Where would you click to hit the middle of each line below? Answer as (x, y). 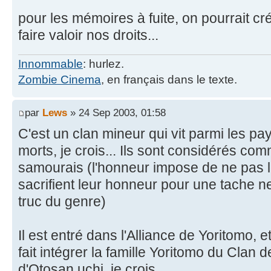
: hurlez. (103, 64)
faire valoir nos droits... (88, 35)
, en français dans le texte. (169, 79)
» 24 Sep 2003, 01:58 (116, 113)
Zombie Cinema (60, 79)
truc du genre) (62, 202)
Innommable (51, 64)
